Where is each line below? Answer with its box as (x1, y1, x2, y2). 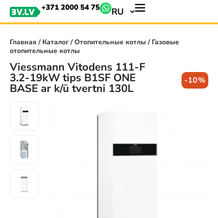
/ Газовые (146, 37, 179, 47)
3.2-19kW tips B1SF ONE (10, 71, 136, 85)
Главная (10, 37, 36, 47)
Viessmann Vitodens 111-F (10, 60, 145, 74)
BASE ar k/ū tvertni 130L (10, 81, 133, 96)
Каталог (42, 37, 69, 47)
